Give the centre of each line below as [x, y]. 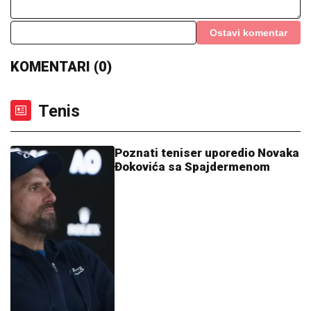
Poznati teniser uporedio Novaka [207, 152]
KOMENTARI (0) [61, 66]
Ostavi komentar [249, 32]
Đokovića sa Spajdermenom [192, 166]
